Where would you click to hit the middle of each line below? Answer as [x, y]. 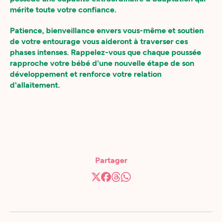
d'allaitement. [35, 85]
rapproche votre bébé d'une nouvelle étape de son [102, 63]
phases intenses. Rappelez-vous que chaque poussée [106, 52]
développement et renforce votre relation [86, 74]
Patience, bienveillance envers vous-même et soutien [107, 30]
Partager [111, 160]
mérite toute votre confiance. [63, 10]
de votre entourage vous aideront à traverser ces [99, 41]
